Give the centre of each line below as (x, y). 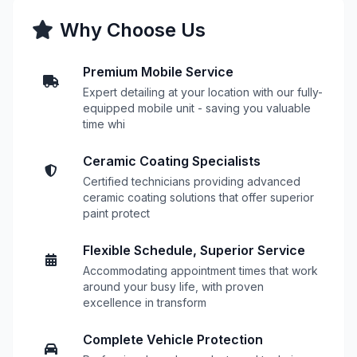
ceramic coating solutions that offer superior (198, 197)
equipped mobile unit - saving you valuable (197, 108)
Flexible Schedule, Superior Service (194, 250)
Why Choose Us (133, 30)
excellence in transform (145, 302)
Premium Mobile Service (158, 72)
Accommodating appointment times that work (200, 271)
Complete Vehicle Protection (173, 339)
